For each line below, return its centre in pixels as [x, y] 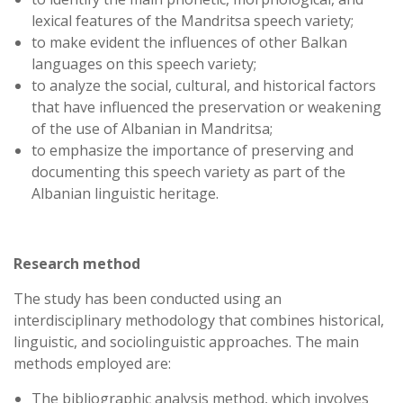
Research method [77, 264]
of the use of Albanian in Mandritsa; [152, 129]
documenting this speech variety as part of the [188, 172]
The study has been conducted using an [148, 299]
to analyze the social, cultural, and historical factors [204, 85]
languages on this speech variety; [144, 64]
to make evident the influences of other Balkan [189, 42]
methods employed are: [92, 363]
